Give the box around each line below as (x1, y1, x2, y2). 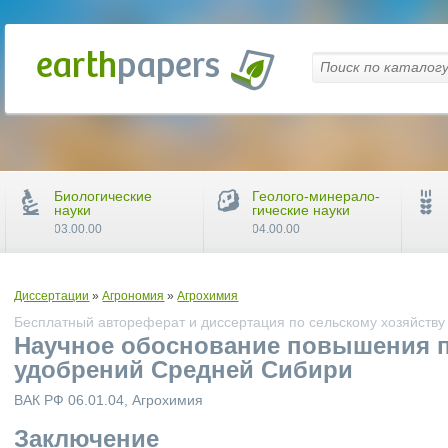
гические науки (252, 202, 351, 218)
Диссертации (14, 289, 90, 303)
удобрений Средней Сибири (14, 356, 354, 383)
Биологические (54, 188, 153, 204)
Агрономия (102, 289, 165, 303)
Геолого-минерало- (252, 188, 381, 204)
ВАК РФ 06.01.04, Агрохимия (14, 392, 204, 408)
